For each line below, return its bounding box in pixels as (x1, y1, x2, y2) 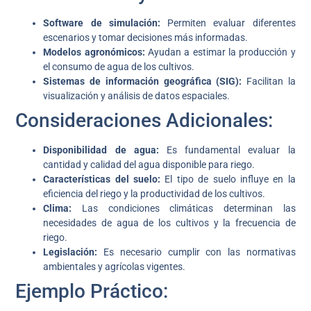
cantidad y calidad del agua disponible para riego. (43, 159, 255, 171)
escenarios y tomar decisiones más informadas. (43, 32, 249, 44)
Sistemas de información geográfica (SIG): (43, 76, 242, 87)
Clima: (43, 203, 72, 215)
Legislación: (43, 246, 98, 258)
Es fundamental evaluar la (158, 144, 296, 156)
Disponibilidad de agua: (43, 144, 159, 156)
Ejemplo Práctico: (15, 280, 169, 303)
